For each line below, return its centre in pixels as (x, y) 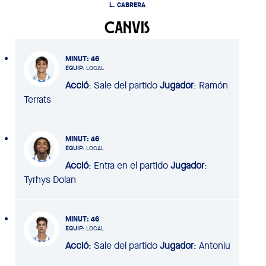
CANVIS (127, 27)
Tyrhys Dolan (50, 179)
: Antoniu (212, 245)
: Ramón (211, 85)
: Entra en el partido (128, 165)
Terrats (37, 99)
